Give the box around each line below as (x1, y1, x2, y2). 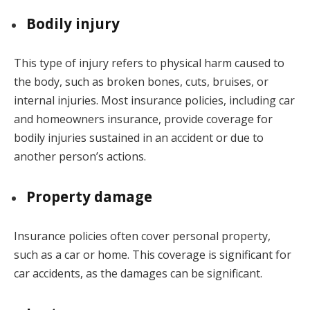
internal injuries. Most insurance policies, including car (14, 93, 295, 109)
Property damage (26, 187, 152, 206)
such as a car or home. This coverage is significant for (14, 246, 291, 262)
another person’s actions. (14, 149, 146, 165)
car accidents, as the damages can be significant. (14, 265, 262, 281)
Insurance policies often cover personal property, (14, 228, 271, 244)
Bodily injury (26, 14, 120, 34)
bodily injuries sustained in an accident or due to (14, 130, 264, 146)
